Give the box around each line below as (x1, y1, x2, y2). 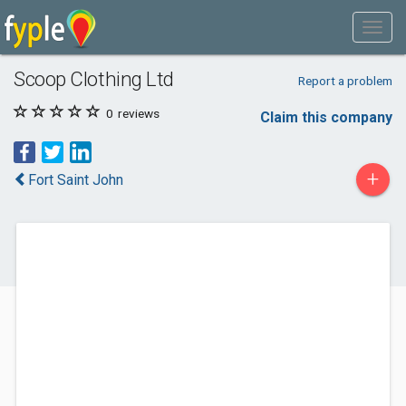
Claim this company (260, 109, 392, 126)
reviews (115, 106, 159, 121)
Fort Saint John (28, 171, 123, 188)
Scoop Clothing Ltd (14, 67, 174, 91)
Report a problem (297, 73, 392, 88)
